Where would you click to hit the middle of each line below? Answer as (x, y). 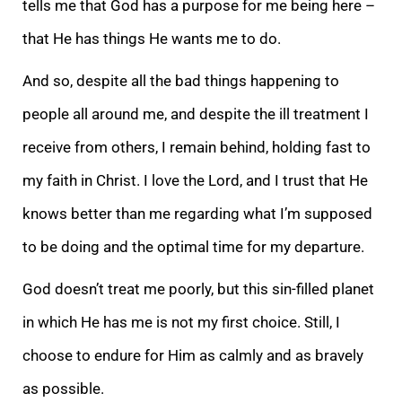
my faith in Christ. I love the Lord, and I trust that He (195, 180)
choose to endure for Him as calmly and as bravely (193, 355)
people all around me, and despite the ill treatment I (196, 114)
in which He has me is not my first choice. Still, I (181, 322)
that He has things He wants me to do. (152, 38)
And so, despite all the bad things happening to (181, 80)
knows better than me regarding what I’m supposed (197, 213)
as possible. (63, 388)
